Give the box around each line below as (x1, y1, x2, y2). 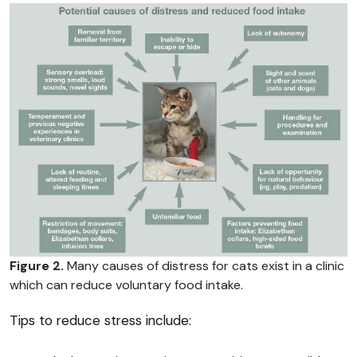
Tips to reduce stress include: (10, 312, 191, 330)
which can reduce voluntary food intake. (10, 277, 243, 294)
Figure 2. (10, 257, 64, 275)
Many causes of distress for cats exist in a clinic (64, 257, 344, 275)
